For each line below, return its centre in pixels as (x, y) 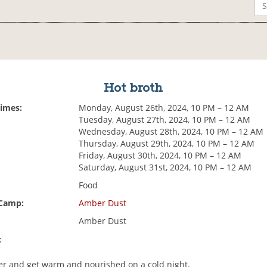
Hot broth (133, 89)
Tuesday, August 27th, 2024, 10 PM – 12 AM (165, 120)
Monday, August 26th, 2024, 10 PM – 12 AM (164, 108)
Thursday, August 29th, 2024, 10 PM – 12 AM (167, 144)
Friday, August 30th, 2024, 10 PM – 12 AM (160, 156)
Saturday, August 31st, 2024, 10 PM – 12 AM (165, 167)
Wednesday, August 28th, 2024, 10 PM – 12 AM (171, 132)
